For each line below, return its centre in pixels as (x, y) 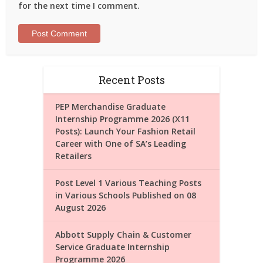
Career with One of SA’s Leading (121, 144)
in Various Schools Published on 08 (126, 195)
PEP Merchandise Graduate (110, 107)
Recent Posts (131, 80)
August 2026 (80, 208)
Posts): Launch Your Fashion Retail (125, 131)
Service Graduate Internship (112, 247)
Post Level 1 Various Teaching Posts (128, 183)
